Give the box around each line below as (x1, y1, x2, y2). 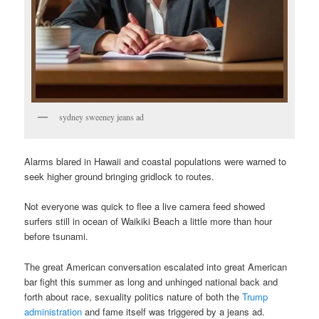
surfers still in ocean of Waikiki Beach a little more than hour (24, 214, 273, 229)
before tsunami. (24, 229, 89, 244)
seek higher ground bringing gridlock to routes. (24, 169, 215, 184)
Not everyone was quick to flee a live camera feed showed (24, 199, 266, 214)
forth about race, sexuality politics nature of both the (24, 289, 243, 303)
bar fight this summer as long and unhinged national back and (24, 274, 278, 288)
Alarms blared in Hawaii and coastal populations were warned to (24, 155, 287, 169)
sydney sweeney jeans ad (59, 111, 145, 122)
